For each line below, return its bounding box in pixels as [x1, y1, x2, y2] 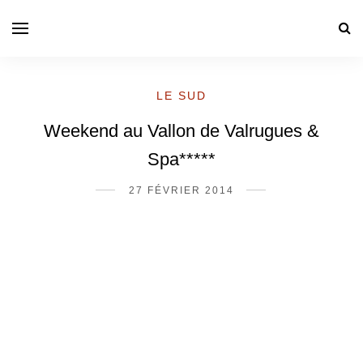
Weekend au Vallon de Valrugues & [44, 121, 319, 141]
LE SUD [156, 89, 207, 102]
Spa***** [147, 149, 216, 169]
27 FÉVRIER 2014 [129, 185, 234, 196]
